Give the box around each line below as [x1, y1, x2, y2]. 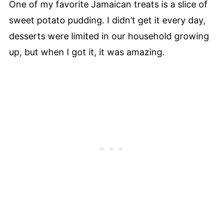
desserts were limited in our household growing [8, 31, 209, 42]
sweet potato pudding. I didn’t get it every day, [8, 15, 206, 26]
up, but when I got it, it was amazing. [8, 47, 167, 58]
